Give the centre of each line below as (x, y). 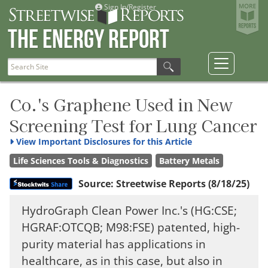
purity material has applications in (114, 244)
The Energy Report (89, 40)
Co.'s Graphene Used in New (121, 104)
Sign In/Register (129, 7)
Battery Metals (189, 161)
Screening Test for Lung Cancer (133, 125)
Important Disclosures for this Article (114, 141)
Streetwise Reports (161, 184)
